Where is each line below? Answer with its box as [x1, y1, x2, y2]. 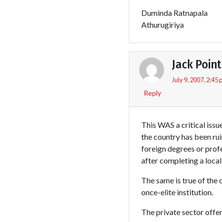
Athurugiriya [141, 19, 184, 29]
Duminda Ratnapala [141, 7, 208, 17]
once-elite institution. [141, 187, 213, 197]
